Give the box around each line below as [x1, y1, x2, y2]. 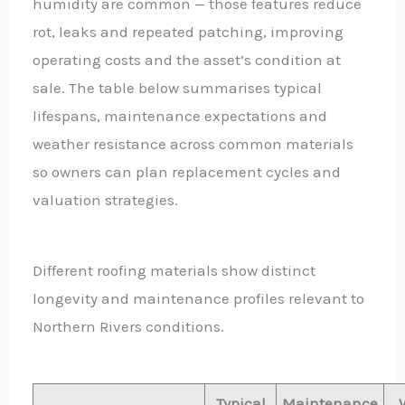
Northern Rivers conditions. [33, 317, 225, 336]
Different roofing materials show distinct [33, 261, 316, 280]
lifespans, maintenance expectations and [33, 106, 328, 125]
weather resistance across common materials [33, 134, 354, 153]
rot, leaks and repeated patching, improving [33, 22, 344, 41]
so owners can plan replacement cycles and [33, 162, 342, 181]
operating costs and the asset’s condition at [33, 50, 342, 69]
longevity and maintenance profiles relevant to [33, 289, 365, 308]
